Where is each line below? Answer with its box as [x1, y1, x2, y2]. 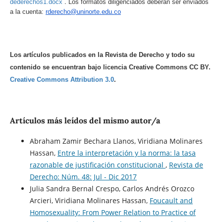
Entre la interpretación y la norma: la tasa [57, 148, 196, 158]
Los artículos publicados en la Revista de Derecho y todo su [9, 51, 195, 59]
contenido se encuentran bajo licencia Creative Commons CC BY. [9, 63, 211, 71]
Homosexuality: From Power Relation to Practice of [29, 208, 196, 218]
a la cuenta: [9, 8, 46, 16]
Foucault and [149, 196, 193, 206]
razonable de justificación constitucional [29, 160, 166, 170]
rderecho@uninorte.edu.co [45, 8, 121, 16]
